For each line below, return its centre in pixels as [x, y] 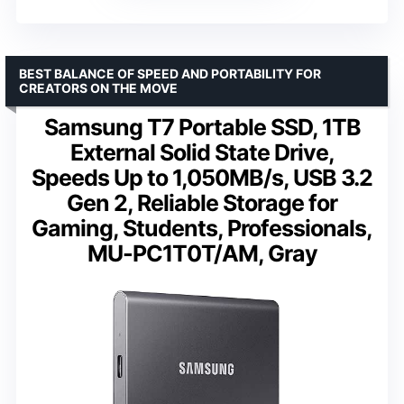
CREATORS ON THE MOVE [98, 88]
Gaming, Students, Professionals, [202, 229]
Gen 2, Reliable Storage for [202, 203]
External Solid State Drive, [202, 153]
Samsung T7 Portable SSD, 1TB [202, 128]
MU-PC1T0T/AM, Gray [202, 254]
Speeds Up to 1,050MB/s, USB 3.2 [202, 178]
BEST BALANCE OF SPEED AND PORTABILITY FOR [170, 74]
